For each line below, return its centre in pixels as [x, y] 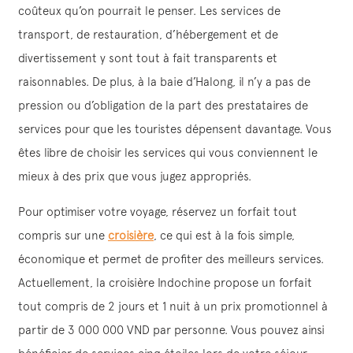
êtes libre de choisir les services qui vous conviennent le [168, 152]
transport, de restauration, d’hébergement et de [148, 34]
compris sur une [63, 235]
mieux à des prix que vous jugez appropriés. [135, 176]
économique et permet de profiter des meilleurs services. [171, 258]
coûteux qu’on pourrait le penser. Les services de [149, 10]
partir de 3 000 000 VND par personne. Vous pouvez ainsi [171, 329]
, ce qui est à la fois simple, [224, 235]
